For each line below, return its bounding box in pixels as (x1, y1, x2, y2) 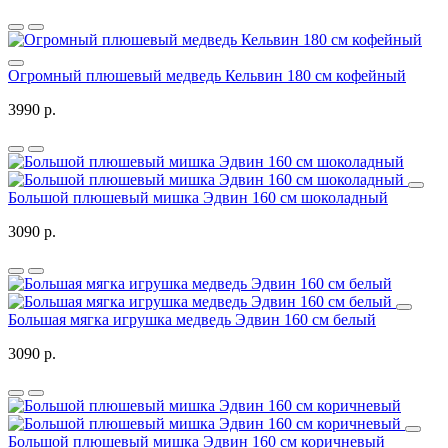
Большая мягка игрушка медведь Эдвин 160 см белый (8, 311, 376, 329)
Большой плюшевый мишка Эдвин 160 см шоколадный (8, 189, 388, 207)
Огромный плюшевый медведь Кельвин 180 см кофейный (8, 67, 406, 85)
